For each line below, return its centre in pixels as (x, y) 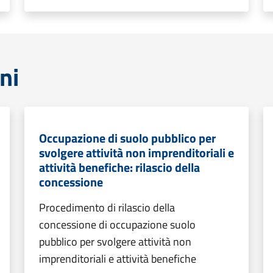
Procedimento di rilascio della (107, 207)
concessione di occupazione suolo (117, 225)
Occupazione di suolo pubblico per (127, 138)
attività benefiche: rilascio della (119, 167)
